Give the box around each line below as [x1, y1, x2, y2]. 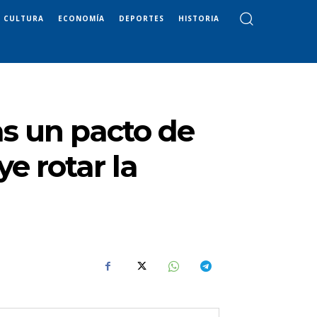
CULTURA [4, 13, 44, 23]
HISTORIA [178, 13, 219, 23]
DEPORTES [119, 13, 164, 23]
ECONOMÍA [58, 13, 105, 23]
